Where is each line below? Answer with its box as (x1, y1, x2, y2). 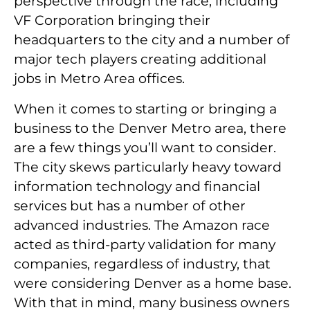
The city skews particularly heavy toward (14, 158, 282, 176)
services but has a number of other (14, 197, 246, 215)
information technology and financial (14, 178, 260, 195)
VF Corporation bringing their (14, 12, 210, 29)
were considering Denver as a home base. (14, 275, 291, 292)
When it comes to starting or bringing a (14, 100, 277, 118)
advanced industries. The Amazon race (14, 217, 270, 234)
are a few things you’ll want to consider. (14, 139, 276, 156)
